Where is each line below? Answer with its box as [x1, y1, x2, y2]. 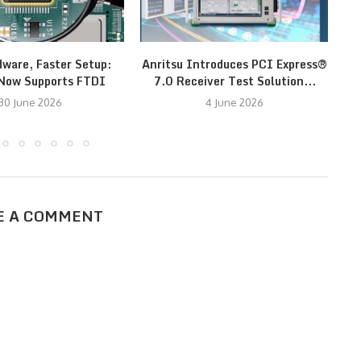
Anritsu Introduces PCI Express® [141, 55, 327, 74]
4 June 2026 [205, 96, 263, 110]
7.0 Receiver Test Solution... [152, 72, 316, 91]
